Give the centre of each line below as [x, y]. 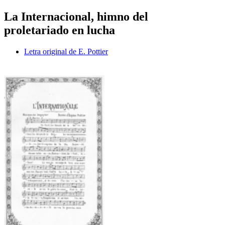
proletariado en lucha [60, 30]
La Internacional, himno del [76, 16]
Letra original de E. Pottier [66, 51]
